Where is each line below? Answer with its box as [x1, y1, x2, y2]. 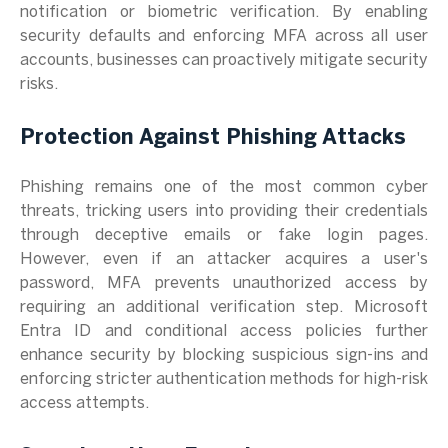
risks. [20, 77, 58, 92]
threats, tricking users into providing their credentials [20, 204, 428, 219]
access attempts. [20, 396, 149, 411]
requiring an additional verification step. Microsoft [20, 300, 428, 315]
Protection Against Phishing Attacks [20, 128, 406, 148]
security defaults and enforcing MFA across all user [20, 29, 428, 44]
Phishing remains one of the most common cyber [20, 180, 428, 195]
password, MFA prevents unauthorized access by [20, 276, 428, 291]
